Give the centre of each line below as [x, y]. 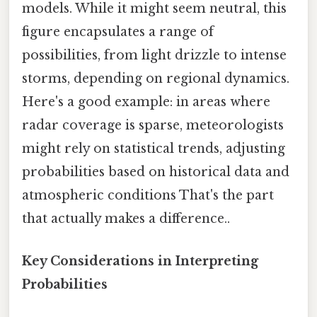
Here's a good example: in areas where [146, 102]
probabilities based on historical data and [156, 172]
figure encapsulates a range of [118, 32]
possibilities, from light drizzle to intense [154, 56]
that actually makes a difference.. [126, 219]
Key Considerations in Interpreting [140, 261]
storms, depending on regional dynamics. [156, 79]
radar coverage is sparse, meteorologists [153, 126]
